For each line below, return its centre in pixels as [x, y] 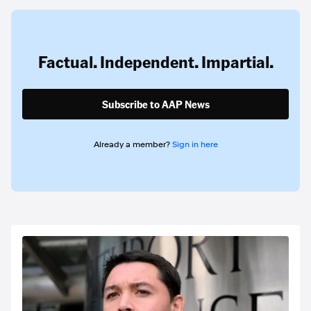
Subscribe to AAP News [155, 104]
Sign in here [195, 144]
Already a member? [133, 144]
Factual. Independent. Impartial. [155, 61]
